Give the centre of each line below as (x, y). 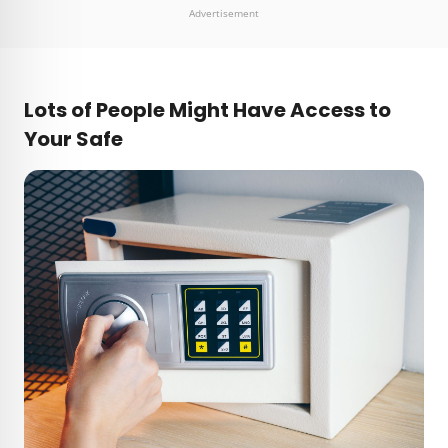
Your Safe (75, 139)
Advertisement (224, 13)
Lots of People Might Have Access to (207, 110)
